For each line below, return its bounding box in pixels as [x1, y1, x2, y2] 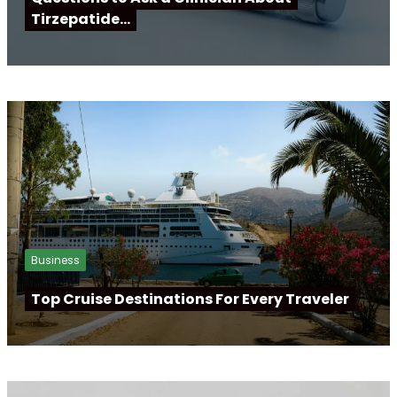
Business [31, 252, 80, 268]
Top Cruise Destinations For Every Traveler [31, 288, 349, 309]
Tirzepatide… [31, 8, 130, 29]
